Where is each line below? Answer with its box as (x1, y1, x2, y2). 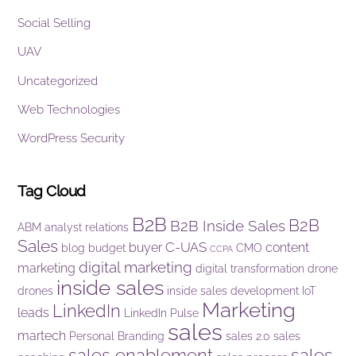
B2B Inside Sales (170, 218, 286, 235)
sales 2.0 (226, 330, 271, 343)
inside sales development (167, 284, 300, 298)
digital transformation (195, 262, 305, 276)
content (265, 240, 310, 256)
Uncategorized (17, 73, 99, 88)
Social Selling (17, 16, 91, 31)
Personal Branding (69, 330, 165, 343)
